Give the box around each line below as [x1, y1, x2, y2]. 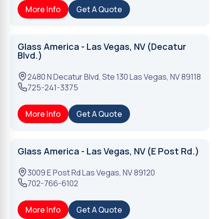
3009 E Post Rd [27, 167, 81, 178]
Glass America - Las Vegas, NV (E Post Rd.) [18, 145, 199, 157]
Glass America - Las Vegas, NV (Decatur [18, 41, 186, 52]
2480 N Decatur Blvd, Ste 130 [27, 71, 128, 82]
